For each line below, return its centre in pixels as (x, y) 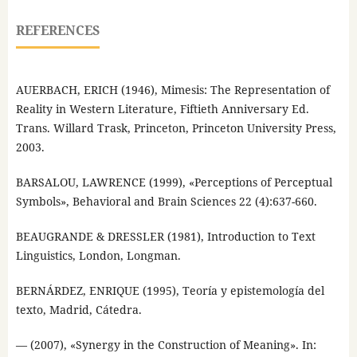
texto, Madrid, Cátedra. (78, 309)
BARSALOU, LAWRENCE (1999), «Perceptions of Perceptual (174, 182)
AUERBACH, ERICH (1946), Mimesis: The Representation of (173, 89)
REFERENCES (57, 30)
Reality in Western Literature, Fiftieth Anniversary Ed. (162, 108)
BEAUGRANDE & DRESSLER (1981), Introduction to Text (165, 236)
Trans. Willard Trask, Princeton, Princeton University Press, (176, 127)
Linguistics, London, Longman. (98, 255)
